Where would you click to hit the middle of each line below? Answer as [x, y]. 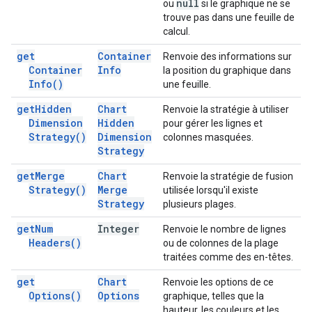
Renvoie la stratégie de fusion [228, 176]
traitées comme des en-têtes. [228, 257]
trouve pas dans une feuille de [229, 17]
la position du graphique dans [227, 70]
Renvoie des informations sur [227, 56]
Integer [118, 229]
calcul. [177, 31]
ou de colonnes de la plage [221, 243]
